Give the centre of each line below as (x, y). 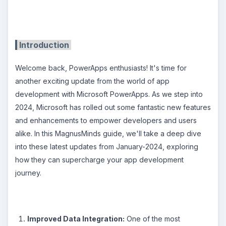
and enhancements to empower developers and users (106, 120)
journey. (28, 173)
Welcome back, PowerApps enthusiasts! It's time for (101, 68)
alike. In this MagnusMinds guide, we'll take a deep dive (108, 133)
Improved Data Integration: (76, 219)
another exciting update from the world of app (92, 81)
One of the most (152, 219)
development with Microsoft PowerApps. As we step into (109, 94)
